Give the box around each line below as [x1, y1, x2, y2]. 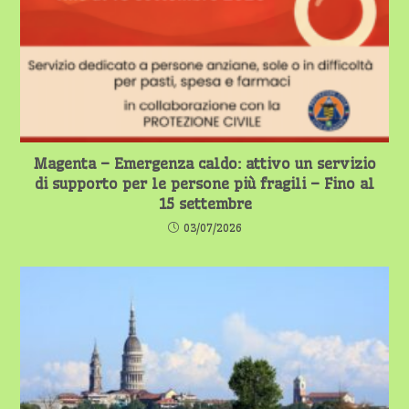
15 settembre [157, 194, 252, 213]
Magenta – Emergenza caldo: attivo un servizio [33, 153, 376, 173]
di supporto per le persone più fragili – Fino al [35, 173, 374, 193]
